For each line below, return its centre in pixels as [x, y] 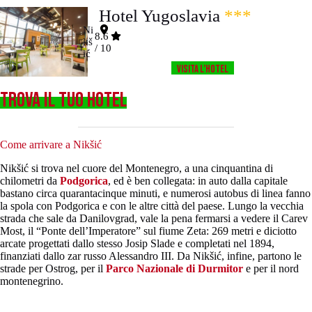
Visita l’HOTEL [203, 70]
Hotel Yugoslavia [160, 16]
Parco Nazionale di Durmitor [174, 268]
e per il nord [271, 268]
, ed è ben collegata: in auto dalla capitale [198, 180]
